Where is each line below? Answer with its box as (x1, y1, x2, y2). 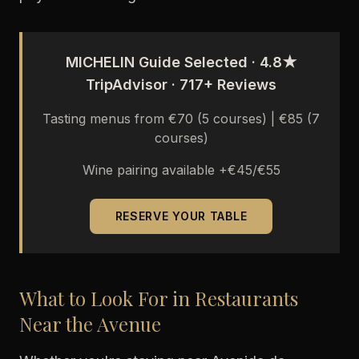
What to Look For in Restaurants (19, 285, 298, 311)
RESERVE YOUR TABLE (115, 209, 248, 223)
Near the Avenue (19, 311, 161, 337)
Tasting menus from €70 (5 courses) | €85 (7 (42, 111, 320, 127)
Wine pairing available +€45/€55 (82, 162, 280, 178)
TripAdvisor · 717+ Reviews (86, 76, 276, 93)
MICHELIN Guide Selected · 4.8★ (65, 54, 297, 71)
